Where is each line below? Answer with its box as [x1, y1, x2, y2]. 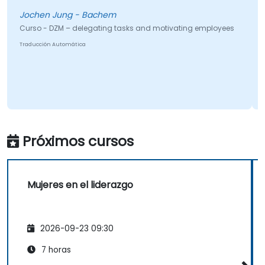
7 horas [39, 244, 71, 256]
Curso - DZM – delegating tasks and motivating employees [19, 23, 234, 34]
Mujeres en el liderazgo [27, 178, 133, 192]
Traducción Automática [19, 41, 86, 49]
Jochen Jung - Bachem [19, 9, 116, 21]
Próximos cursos [22, 131, 134, 151]
